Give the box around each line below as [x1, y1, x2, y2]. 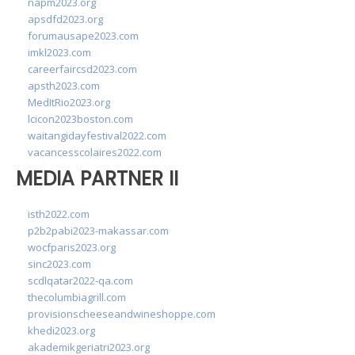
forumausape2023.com [28, 29, 139, 43]
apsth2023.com [28, 78, 100, 93]
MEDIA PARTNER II [16, 165, 178, 193]
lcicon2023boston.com [28, 112, 133, 126]
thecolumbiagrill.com [28, 289, 126, 304]
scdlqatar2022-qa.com [28, 273, 133, 288]
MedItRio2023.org [28, 95, 110, 109]
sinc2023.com [28, 256, 91, 271]
